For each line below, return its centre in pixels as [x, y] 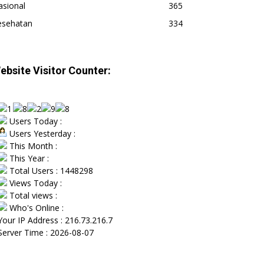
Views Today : [34, 183]
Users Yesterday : [41, 133]
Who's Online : [35, 207]
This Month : [32, 146]
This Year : [28, 158]
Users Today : [34, 121]
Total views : [32, 195]
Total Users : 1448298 [50, 170]
